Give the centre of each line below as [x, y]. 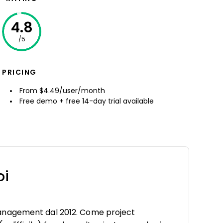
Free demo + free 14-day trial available [87, 101]
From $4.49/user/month [62, 91]
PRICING [19, 72]
